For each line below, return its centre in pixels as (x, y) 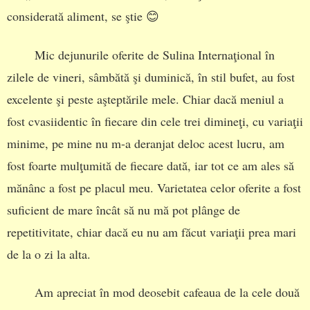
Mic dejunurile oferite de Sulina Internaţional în (155, 54)
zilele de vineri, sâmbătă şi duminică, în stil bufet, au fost (151, 76)
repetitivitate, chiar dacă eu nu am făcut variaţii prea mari (152, 231)
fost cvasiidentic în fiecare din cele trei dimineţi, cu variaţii (155, 121)
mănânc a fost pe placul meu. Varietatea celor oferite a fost (154, 187)
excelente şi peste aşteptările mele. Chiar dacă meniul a (145, 99)
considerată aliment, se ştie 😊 (83, 16)
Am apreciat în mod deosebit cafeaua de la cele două (167, 292)
